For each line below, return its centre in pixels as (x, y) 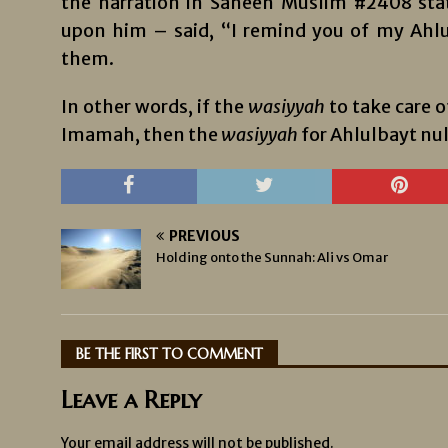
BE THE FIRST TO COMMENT (169, 354)
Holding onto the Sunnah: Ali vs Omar (271, 257)
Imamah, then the (140, 134)
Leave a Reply (130, 400)
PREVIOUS (204, 236)
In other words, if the (154, 106)
